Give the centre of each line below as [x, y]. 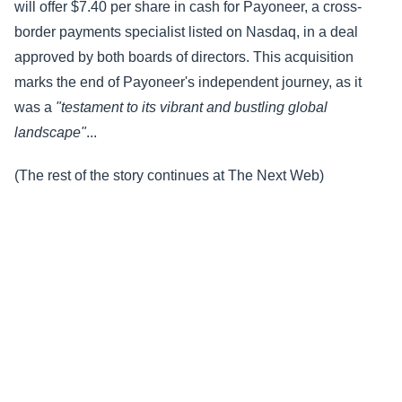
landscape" [50, 132]
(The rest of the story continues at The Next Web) [169, 175]
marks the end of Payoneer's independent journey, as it [188, 82]
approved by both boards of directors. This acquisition [184, 57]
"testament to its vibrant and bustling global [192, 107]
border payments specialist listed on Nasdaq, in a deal [186, 32]
